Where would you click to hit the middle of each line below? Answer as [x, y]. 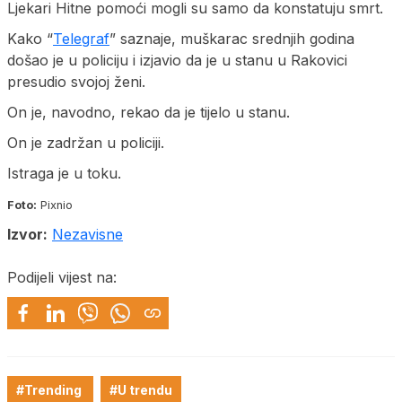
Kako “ [30, 38]
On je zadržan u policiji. [86, 142]
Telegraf [81, 38]
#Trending [50, 389]
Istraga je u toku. [64, 173]
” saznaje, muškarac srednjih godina [232, 38]
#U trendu [141, 389]
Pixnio [55, 205]
